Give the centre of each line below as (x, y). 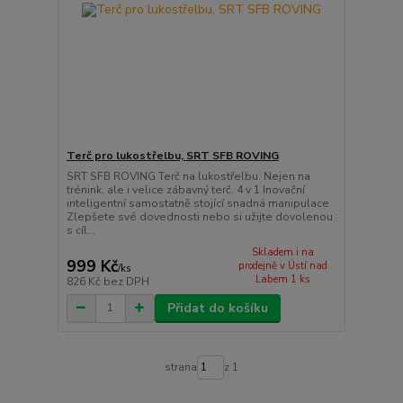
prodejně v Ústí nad (282, 266)
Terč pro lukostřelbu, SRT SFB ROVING (172, 156)
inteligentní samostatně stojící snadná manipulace (197, 204)
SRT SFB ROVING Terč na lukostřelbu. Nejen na (188, 177)
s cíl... (81, 231)
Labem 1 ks (282, 280)
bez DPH (126, 281)
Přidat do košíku (217, 308)
